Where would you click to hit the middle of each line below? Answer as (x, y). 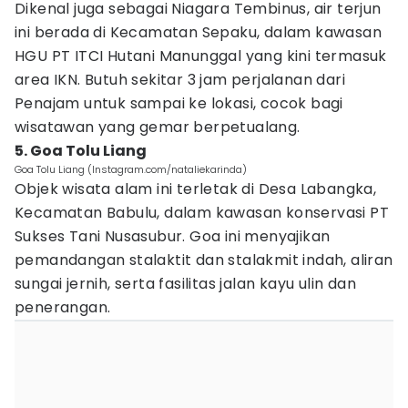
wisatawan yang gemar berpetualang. (158, 127)
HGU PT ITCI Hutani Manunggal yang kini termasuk (201, 56)
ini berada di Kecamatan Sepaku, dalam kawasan (198, 32)
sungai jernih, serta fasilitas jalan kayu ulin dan (185, 284)
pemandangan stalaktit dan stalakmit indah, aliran (204, 260)
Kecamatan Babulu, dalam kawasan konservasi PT (202, 213)
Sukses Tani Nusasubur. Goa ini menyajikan (173, 236)
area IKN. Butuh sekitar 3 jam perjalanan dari (180, 80)
